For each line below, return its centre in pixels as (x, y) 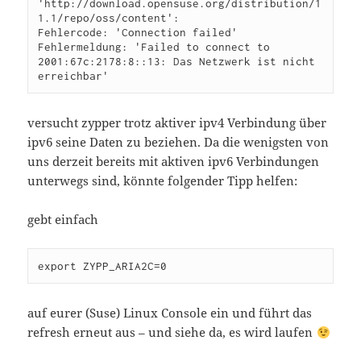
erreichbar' (74, 76)
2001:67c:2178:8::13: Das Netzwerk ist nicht (177, 62)
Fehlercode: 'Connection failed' (138, 33)
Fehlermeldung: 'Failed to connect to (154, 47)
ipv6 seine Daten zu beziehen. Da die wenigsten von (178, 142)
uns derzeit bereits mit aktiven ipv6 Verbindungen (174, 162)
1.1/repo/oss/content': (109, 18)
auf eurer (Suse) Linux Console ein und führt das (170, 313)
